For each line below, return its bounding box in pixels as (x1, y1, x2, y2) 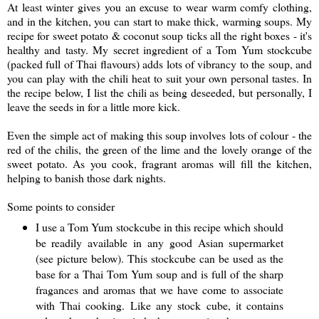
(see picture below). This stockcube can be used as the (35, 250, 284, 266)
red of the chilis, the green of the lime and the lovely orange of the (7, 141, 312, 157)
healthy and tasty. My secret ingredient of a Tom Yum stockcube (7, 41, 312, 57)
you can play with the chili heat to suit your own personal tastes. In (7, 70, 312, 85)
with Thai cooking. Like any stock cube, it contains (35, 297, 284, 313)
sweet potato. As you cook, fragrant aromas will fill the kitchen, (7, 155, 312, 171)
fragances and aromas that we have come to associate (35, 281, 284, 297)
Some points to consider (7, 198, 115, 214)
